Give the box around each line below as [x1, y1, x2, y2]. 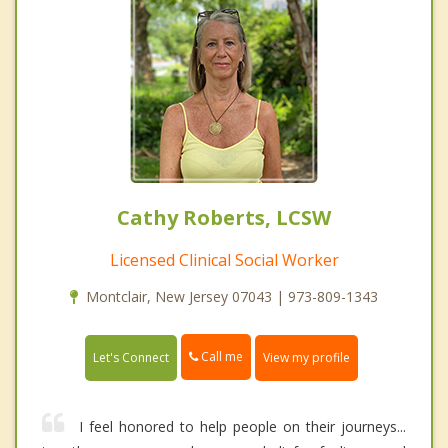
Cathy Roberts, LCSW [117, 204, 331, 232]
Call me [198, 348, 243, 366]
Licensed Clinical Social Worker [109, 249, 339, 272]
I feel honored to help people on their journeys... [79, 416, 406, 436]
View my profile [263, 348, 350, 366]
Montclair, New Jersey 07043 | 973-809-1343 [86, 287, 378, 307]
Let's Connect [93, 348, 169, 366]
